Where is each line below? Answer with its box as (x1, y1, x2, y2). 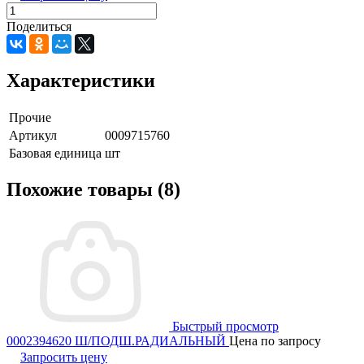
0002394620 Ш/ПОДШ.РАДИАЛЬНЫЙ (6, 334, 229, 349)
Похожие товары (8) (6, 179, 180, 201)
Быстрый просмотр (172, 319, 279, 334)
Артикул (9, 128, 57, 142)
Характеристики (6, 69, 155, 91)
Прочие (9, 110, 51, 124)
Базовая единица (9, 145, 102, 160)
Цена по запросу (229, 334, 321, 349)
